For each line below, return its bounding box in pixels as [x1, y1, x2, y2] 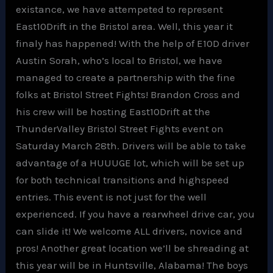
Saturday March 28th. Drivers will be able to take [16, 139, 247, 152]
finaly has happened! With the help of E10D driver [16, 37, 250, 49]
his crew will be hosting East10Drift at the [16, 105, 211, 118]
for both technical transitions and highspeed [16, 173, 230, 186]
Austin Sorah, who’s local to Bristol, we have [16, 54, 223, 66]
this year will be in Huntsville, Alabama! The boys [16, 258, 249, 271]
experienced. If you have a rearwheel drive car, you [16, 207, 255, 220]
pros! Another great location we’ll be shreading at [16, 241, 249, 254]
